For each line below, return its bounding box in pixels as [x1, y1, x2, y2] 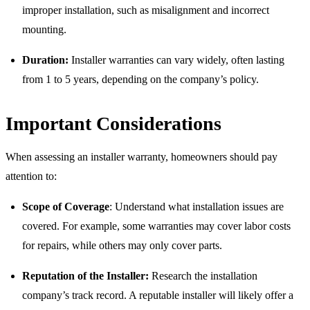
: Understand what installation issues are [109, 200, 284, 212]
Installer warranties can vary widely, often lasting [69, 53, 284, 66]
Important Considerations [6, 112, 221, 134]
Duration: [22, 53, 69, 66]
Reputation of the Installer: [22, 269, 149, 282]
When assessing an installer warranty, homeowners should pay [6, 150, 277, 163]
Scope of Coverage [22, 200, 109, 212]
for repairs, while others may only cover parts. [22, 239, 222, 251]
